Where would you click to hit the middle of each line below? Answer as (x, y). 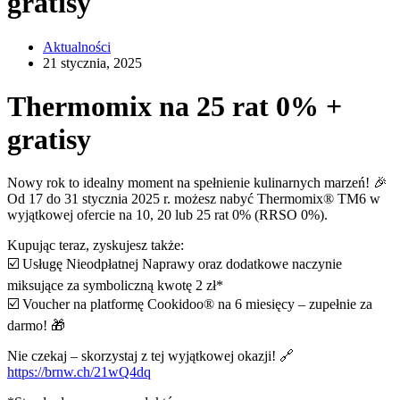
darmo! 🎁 (36, 326)
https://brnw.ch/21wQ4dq (79, 372)
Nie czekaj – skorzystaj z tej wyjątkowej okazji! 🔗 (150, 356)
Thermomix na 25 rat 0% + (175, 106)
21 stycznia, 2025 (92, 62)
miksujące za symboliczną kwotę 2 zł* (115, 286)
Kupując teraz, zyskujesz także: (96, 246)
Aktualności (77, 46)
